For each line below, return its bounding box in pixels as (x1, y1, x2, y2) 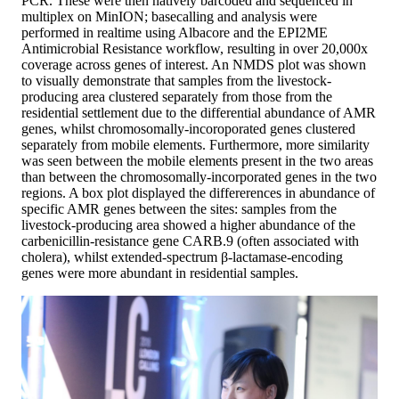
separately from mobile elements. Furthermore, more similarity (21, 137, 370, 153)
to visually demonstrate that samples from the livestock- (21, 73, 331, 89)
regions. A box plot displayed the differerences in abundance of (21, 185, 375, 201)
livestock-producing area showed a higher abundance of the (21, 217, 355, 233)
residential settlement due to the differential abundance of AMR (21, 105, 376, 121)
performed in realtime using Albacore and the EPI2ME (21, 25, 328, 41)
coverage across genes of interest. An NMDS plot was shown (21, 57, 366, 73)
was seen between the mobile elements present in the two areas (21, 153, 373, 169)
